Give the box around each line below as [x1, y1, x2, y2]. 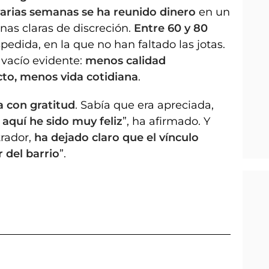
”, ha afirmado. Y [122, 114, 210, 128]
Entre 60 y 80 [134, 21, 208, 35]
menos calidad [85, 53, 166, 67]
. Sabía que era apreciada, [75, 98, 214, 112]
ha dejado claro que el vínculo [31, 130, 199, 144]
